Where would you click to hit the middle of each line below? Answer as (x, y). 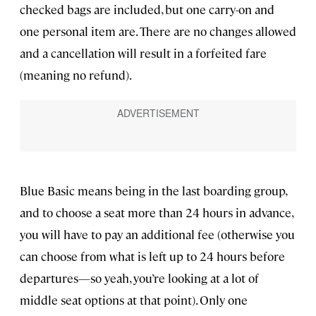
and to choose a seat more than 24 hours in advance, (156, 213)
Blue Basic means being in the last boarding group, (153, 191)
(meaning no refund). (76, 75)
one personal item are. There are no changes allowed (158, 31)
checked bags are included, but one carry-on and (147, 10)
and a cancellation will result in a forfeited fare (143, 53)
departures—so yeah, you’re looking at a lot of (139, 278)
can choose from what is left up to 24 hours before (152, 256)
